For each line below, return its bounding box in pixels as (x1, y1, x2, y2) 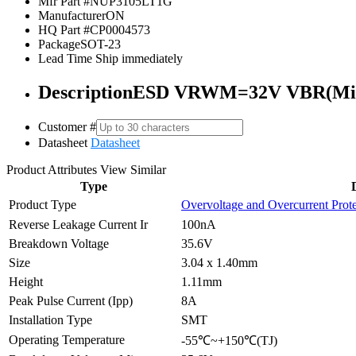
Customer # (38, 119, 96, 133)
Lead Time (38, 51, 92, 65)
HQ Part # (38, 22, 90, 37)
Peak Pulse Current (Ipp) (9, 293, 133, 308)
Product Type (9, 197, 76, 211)
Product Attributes (6, 162, 100, 176)
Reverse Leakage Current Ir (9, 217, 148, 231)
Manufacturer (38, 8, 106, 22)
